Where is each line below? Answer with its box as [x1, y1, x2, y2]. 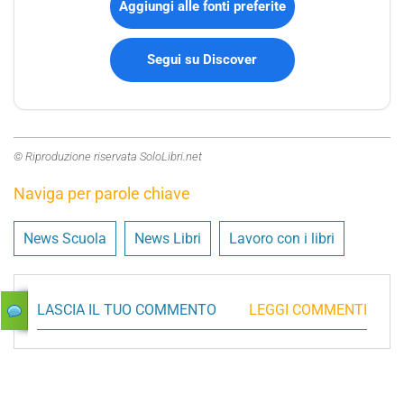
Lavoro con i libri [229, 229, 335, 247]
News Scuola [23, 229, 106, 247]
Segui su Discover [147, 50, 257, 68]
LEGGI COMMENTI [249, 300, 367, 318]
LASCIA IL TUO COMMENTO [37, 300, 216, 318]
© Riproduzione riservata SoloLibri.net [14, 149, 202, 163]
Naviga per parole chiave [14, 183, 190, 203]
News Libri [134, 229, 201, 247]
